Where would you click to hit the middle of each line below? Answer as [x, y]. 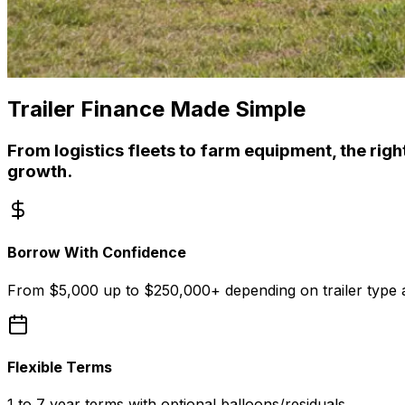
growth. [40, 172]
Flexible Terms [60, 367]
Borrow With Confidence [97, 253]
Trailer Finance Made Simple [156, 109]
